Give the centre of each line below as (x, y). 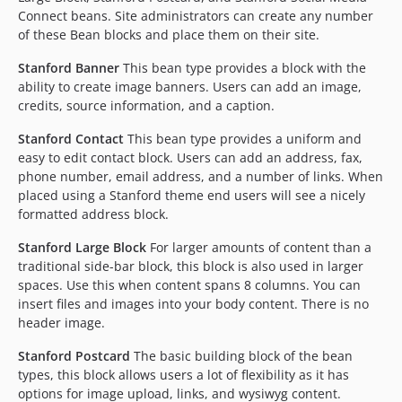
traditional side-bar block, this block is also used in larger (191, 266)
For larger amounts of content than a (259, 247)
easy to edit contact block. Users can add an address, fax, (190, 157)
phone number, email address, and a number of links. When (201, 176)
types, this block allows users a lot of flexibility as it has (184, 375)
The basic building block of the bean (241, 356)
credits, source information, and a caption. (146, 105)
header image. (61, 323)
